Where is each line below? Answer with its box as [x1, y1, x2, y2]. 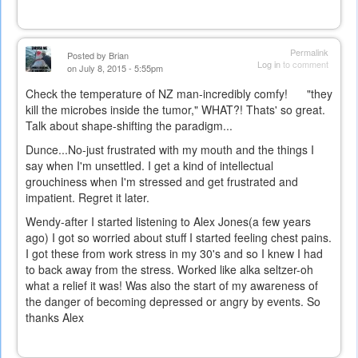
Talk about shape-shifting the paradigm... [26, 117, 233, 134]
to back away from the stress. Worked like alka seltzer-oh [26, 261, 313, 278]
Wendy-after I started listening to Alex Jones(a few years [26, 213, 311, 230]
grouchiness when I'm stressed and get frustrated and [26, 173, 298, 190]
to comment [280, 58, 328, 71]
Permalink [290, 46, 328, 59]
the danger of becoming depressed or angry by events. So [26, 293, 320, 310]
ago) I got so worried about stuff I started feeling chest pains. [26, 229, 332, 246]
